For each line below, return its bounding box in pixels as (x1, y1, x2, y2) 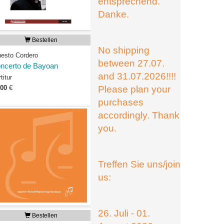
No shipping (98, 45, 149, 55)
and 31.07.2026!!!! (98, 71, 176, 81)
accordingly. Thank (98, 110, 179, 120)
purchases (98, 97, 143, 107)
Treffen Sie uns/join (98, 159, 180, 169)
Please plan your (98, 84, 170, 94)
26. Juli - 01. (98, 208, 150, 218)
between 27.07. (98, 58, 164, 68)
